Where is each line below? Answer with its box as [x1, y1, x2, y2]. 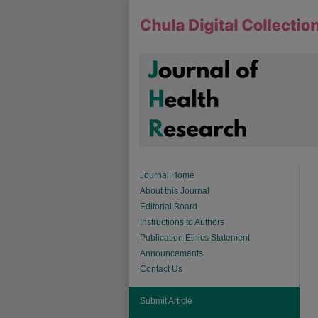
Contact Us [140, 264, 182, 274]
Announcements [140, 248, 203, 258]
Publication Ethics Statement [140, 233, 250, 243]
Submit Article [140, 296, 192, 306]
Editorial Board [140, 202, 197, 212]
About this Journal [140, 186, 209, 196]
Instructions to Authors [140, 217, 224, 227]
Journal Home [140, 170, 194, 180]
